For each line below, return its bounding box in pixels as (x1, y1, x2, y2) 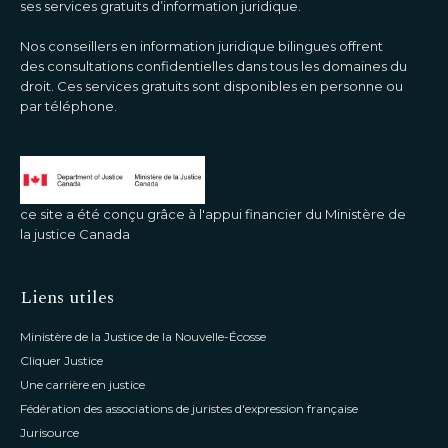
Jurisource (20, 425, 79, 441)
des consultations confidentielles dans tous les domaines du (20, 57, 407, 74)
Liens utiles (20, 284, 114, 312)
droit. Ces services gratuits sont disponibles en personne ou (20, 77, 403, 94)
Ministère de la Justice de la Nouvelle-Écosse (20, 329, 266, 345)
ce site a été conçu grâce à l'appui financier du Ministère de (20, 206, 406, 223)
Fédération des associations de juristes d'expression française (20, 401, 358, 417)
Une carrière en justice (20, 377, 145, 393)
